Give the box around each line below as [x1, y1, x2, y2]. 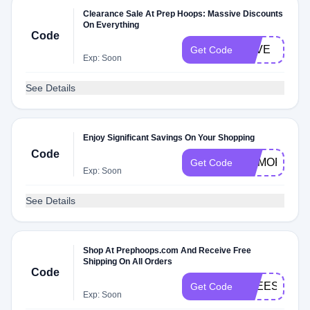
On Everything [83, 20, 140, 30]
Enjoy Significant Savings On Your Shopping [83, 133, 255, 143]
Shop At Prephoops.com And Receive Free [83, 246, 252, 255]
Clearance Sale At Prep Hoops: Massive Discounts [83, 9, 284, 19]
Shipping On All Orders [83, 257, 173, 266]
